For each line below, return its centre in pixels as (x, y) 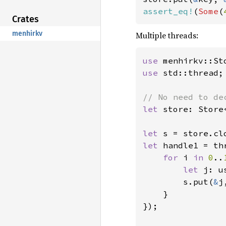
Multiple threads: (167, 35)
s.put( (178, 182)
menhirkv (27, 33)
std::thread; (193, 73)
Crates (25, 19)
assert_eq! (168, 11)
